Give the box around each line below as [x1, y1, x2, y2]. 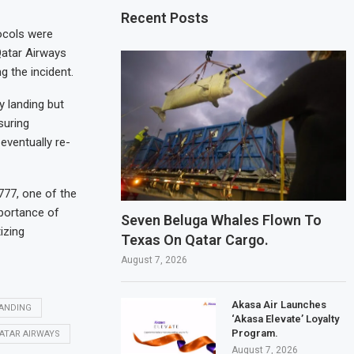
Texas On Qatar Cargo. [121, 231, 269, 248]
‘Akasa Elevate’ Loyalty [232, 312, 340, 325]
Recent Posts [121, 9, 209, 26]
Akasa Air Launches [232, 298, 327, 311]
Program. [232, 326, 279, 339]
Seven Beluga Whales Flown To [121, 211, 322, 228]
